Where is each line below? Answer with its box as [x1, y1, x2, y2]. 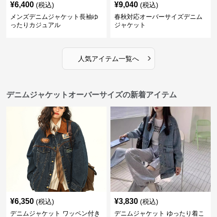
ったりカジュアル [10, 21, 61, 29]
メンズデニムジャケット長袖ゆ [10, 13, 99, 20]
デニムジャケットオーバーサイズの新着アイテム [6, 91, 177, 99]
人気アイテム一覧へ [77, 55, 139, 62]
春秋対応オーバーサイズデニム [114, 13, 202, 20]
